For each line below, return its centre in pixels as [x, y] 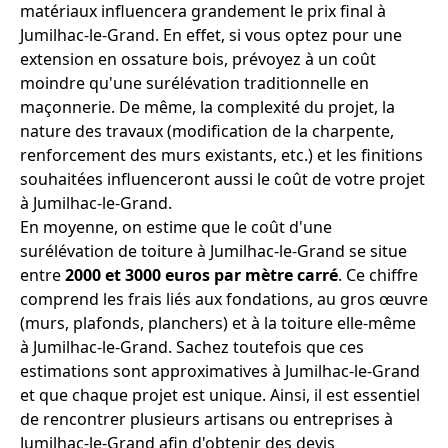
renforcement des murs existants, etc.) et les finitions [221, 155]
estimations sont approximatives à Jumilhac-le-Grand [220, 371]
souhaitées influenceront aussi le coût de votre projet [222, 179]
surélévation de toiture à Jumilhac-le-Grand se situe [213, 251]
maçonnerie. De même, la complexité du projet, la [207, 107]
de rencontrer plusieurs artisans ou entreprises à [206, 419]
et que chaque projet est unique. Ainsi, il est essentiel [220, 395]
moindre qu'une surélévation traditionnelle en [194, 83]
